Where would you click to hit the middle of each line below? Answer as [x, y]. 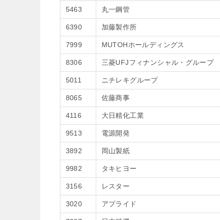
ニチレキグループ [130, 80]
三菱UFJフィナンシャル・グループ [158, 62]
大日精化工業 [123, 115]
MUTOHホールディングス [143, 45]
